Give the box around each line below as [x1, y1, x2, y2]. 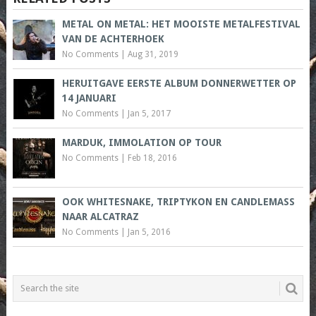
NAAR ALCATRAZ [61, 210, 139, 222]
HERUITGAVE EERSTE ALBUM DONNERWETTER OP [61, 77, 296, 89]
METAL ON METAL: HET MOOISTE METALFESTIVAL [61, 18, 300, 30]
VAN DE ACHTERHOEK [61, 32, 164, 44]
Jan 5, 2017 [127, 108, 171, 119]
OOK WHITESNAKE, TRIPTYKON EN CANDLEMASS [61, 195, 295, 207]
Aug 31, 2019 [127, 49, 178, 59]
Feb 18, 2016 [127, 152, 177, 163]
